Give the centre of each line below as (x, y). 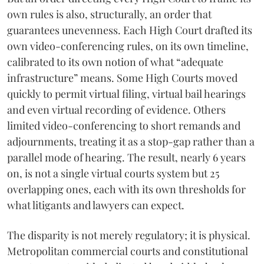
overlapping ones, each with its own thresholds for (126, 189)
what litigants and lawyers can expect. (96, 205)
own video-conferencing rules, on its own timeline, (128, 46)
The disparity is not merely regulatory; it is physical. (129, 235)
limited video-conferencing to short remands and (124, 126)
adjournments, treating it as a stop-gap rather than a (131, 141)
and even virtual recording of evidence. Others (116, 110)
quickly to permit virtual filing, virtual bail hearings (126, 94)
